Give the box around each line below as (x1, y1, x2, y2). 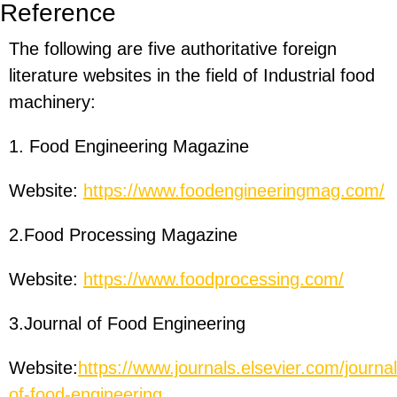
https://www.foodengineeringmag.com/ (83, 181, 385, 201)
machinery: (9, 92, 96, 113)
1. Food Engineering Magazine (9, 136, 249, 157)
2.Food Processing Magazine (9, 225, 237, 245)
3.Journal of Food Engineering (9, 314, 245, 334)
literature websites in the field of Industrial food (9, 66, 375, 86)
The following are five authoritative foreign (9, 39, 337, 59)
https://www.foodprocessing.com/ (83, 269, 344, 290)
